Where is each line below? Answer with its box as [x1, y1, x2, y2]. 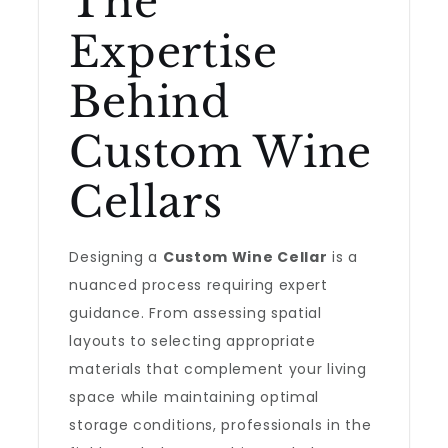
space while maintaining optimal [69, 387, 320, 407]
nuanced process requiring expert [69, 275, 328, 295]
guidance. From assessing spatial [69, 303, 322, 323]
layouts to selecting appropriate [69, 331, 316, 351]
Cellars [69, 176, 223, 228]
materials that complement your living [69, 359, 367, 379]
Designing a [69, 247, 163, 267]
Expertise [69, 26, 278, 78]
